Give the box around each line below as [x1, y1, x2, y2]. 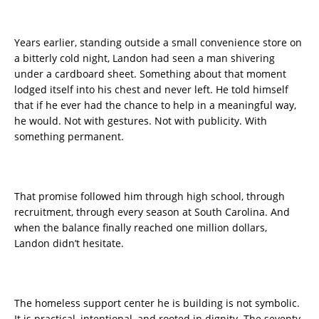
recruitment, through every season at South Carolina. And [14, 205, 290, 219]
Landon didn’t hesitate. [14, 236, 124, 251]
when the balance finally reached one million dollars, [14, 221, 267, 235]
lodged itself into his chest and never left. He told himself [14, 83, 288, 97]
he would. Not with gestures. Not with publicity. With [14, 114, 267, 128]
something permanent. [14, 130, 124, 144]
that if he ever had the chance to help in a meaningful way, [14, 98, 296, 113]
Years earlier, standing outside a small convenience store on [14, 36, 302, 50]
